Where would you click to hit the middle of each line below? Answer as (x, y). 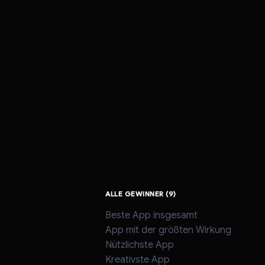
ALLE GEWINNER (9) (141, 193)
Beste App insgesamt (151, 215)
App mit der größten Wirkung (168, 230)
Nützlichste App (140, 244)
